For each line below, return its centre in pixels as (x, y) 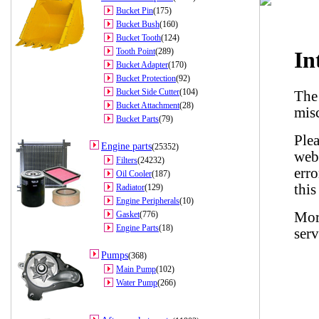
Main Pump (136, 269)
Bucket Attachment (148, 105)
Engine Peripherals (148, 201)
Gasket (128, 214)
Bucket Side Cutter (148, 92)
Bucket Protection (146, 78)
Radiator (130, 187)
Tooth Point (136, 51)
